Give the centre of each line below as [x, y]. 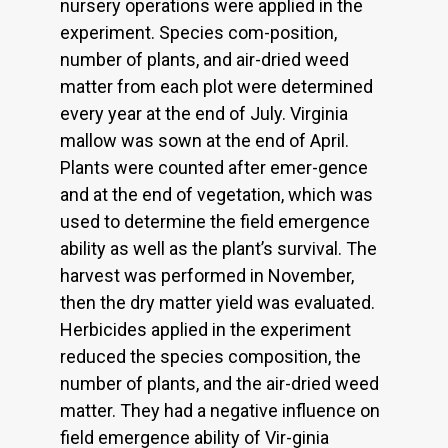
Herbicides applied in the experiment [205, 329]
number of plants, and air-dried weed [204, 59]
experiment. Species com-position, [198, 32]
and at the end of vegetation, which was [216, 194]
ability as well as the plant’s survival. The [218, 248]
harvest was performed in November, [207, 275]
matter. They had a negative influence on [220, 410]
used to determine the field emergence [215, 221]
